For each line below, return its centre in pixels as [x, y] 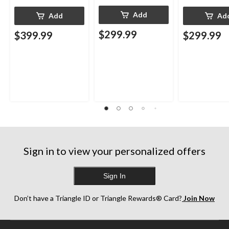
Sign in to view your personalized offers [114, 151]
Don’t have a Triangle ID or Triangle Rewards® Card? [98, 198]
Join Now [198, 198]
